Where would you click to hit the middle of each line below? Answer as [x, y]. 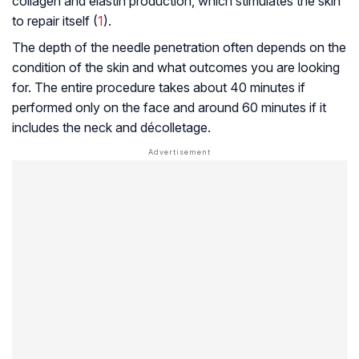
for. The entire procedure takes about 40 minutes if [159, 88]
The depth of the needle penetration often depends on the [179, 48]
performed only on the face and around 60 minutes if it [169, 108]
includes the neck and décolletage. [111, 128]
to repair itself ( [55, 21]
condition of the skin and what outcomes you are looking [176, 68]
